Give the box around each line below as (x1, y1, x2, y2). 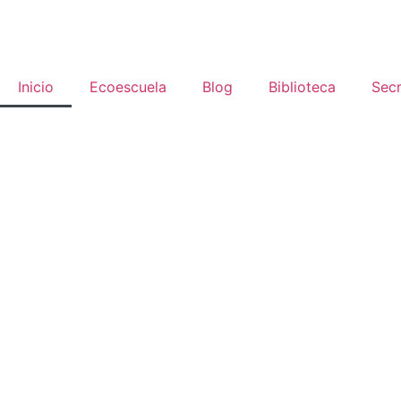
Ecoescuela (90, 77, 166, 96)
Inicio (18, 77, 54, 96)
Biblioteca (269, 77, 336, 96)
